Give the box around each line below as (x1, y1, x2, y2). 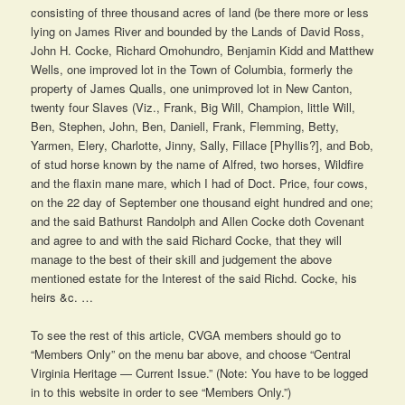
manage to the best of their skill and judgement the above (31, 250, 333, 268)
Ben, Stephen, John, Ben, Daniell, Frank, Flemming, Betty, (31, 117, 340, 135)
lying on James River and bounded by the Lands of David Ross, (31, 22, 365, 40)
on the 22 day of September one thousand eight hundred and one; (31, 193, 374, 211)
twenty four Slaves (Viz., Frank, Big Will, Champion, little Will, (31, 98, 356, 116)
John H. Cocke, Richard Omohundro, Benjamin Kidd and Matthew (31, 41, 374, 59)
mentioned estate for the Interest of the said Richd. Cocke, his (31, 268, 358, 287)
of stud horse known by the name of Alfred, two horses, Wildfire (31, 155, 364, 173)
